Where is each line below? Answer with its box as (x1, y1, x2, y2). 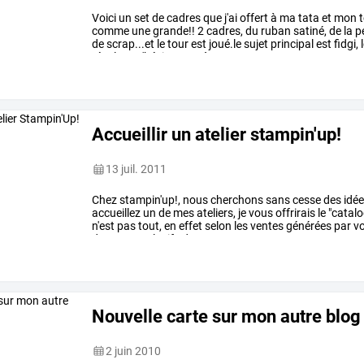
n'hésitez (134, 50, 180, 64)
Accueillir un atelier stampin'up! (92, 123, 342, 145)
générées (284, 219, 332, 233)
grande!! (150, 24, 196, 38)
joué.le (206, 37, 242, 51)
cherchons (208, 193, 264, 207)
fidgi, (331, 37, 359, 51)
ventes (248, 219, 284, 233)
